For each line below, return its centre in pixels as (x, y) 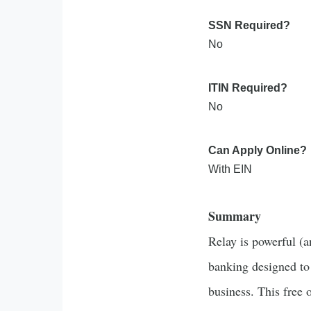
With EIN (230, 169)
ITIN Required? (248, 88)
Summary (235, 216)
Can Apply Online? (258, 150)
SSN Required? (249, 25)
